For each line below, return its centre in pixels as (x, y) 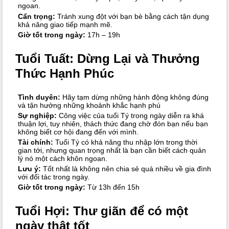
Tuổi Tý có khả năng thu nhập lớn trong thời (125, 142)
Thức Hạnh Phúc (65, 73)
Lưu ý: (29, 169)
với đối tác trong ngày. (53, 177)
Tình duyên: (39, 97)
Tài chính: (35, 142)
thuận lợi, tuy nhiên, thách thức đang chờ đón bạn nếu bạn (113, 123)
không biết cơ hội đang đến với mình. (78, 132)
